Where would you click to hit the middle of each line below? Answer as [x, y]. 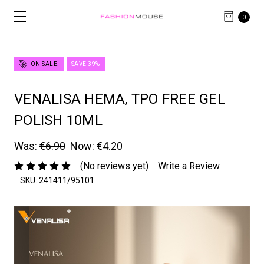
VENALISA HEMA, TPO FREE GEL [120, 99]
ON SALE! [44, 64]
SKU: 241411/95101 [57, 181]
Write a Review [189, 166]
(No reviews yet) [114, 166]
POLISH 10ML [58, 121]
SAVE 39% [85, 64]
